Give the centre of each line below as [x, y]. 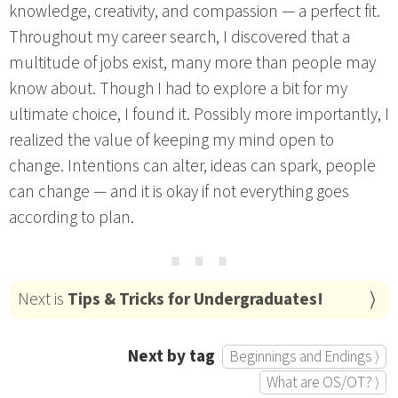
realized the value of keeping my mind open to [171, 140]
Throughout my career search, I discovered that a [179, 37]
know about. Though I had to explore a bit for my [178, 88]
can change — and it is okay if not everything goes [179, 191]
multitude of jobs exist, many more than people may [192, 63]
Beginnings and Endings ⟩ [305, 356]
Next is [42, 300]
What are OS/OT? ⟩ [323, 382]
